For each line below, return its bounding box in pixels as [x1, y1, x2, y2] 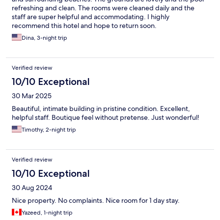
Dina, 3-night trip [22, 34, 67, 42]
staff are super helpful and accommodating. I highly [12, 12, 169, 22]
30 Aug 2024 [12, 183, 52, 192]
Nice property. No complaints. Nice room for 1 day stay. [12, 196, 180, 205]
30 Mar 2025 [12, 91, 52, 101]
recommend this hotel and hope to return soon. [12, 21, 157, 30]
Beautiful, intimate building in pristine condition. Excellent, [12, 104, 190, 113]
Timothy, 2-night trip [22, 126, 76, 134]
